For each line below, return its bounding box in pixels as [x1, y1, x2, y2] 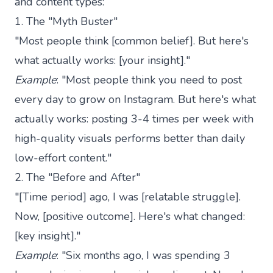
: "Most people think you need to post [57, 72, 242, 87]
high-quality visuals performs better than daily [15, 130, 245, 146]
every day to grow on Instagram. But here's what [15, 91, 256, 107]
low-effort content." [15, 150, 112, 165]
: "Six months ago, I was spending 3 [57, 247, 230, 263]
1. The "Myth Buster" [15, 13, 118, 29]
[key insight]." [15, 228, 80, 243]
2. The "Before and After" [15, 169, 140, 185]
